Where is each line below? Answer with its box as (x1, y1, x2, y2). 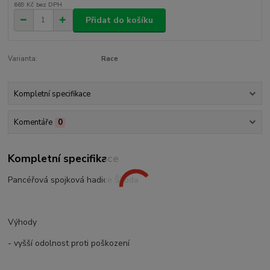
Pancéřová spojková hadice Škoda (8, 174, 139, 186)
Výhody (8, 216, 37, 228)
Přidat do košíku (86, 14, 153, 26)
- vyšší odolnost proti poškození (8, 237, 130, 250)
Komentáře (13, 116, 52, 128)
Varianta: (8, 54, 38, 64)
